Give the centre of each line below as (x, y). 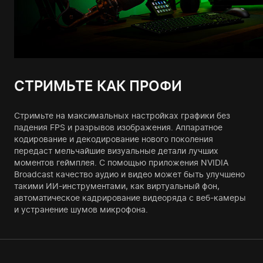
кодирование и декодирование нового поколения (114, 139)
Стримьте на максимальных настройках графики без (122, 116)
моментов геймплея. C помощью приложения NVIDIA (121, 163)
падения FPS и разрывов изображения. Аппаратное (118, 127)
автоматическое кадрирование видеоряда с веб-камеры (130, 198)
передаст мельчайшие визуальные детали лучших (116, 151)
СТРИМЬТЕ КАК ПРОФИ (98, 86)
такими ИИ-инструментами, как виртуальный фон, (117, 186)
